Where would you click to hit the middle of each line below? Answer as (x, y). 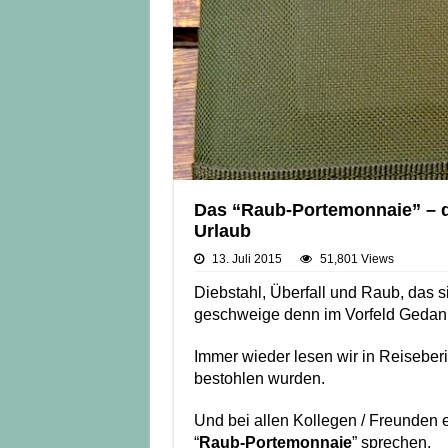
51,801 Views (356, 259)
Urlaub (222, 231)
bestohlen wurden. (259, 379)
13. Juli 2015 (246, 259)
